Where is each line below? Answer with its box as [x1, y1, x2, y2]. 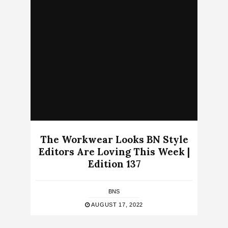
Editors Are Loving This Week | [38, 146, 190, 158]
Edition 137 [88, 158, 140, 170]
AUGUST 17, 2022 [90, 202, 143, 208]
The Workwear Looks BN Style [40, 133, 188, 146]
